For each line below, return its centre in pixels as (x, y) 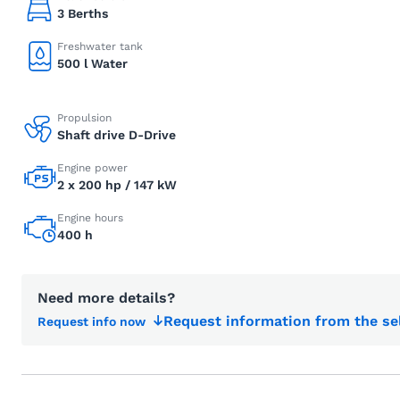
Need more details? (106, 298)
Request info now (92, 321)
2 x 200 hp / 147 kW (117, 185)
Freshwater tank (100, 46)
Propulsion (84, 118)
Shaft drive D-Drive (117, 135)
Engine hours (90, 218)
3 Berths (83, 13)
